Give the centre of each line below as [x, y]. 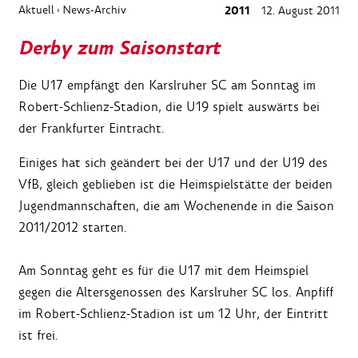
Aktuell [36, 10]
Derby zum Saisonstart [119, 49]
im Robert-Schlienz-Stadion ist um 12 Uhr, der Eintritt [173, 314]
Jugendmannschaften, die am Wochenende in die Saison [176, 206]
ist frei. [38, 336]
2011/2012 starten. [73, 228]
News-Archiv [94, 10]
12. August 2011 [299, 11]
